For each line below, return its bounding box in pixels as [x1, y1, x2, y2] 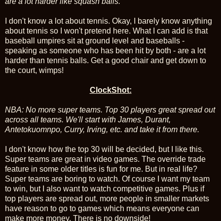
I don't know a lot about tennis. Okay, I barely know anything [5, 17, 212, 26]
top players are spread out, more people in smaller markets [5, 194, 209, 203]
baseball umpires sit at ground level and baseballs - [5, 37, 184, 45]
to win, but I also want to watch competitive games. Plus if [5, 184, 204, 193]
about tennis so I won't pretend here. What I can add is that [5, 27, 208, 36]
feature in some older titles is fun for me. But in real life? [5, 165, 197, 174]
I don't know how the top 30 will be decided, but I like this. [5, 145, 204, 154]
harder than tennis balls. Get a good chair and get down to [5, 56, 206, 65]
